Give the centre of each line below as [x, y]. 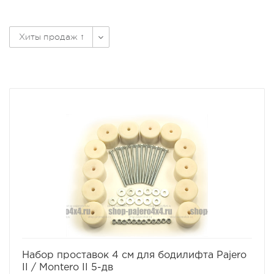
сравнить [170, 242]
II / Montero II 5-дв [68, 268]
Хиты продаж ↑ [52, 37]
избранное [117, 242]
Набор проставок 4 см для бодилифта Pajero [134, 255]
